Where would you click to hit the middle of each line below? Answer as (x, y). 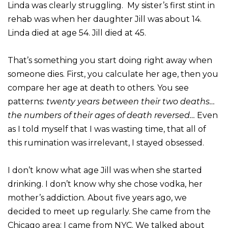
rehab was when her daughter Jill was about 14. (105, 19)
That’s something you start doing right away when (110, 60)
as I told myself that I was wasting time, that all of (107, 129)
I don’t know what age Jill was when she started (105, 170)
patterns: (27, 101)
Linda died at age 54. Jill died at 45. (78, 33)
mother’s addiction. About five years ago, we (97, 197)
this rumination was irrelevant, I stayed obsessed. (106, 142)
